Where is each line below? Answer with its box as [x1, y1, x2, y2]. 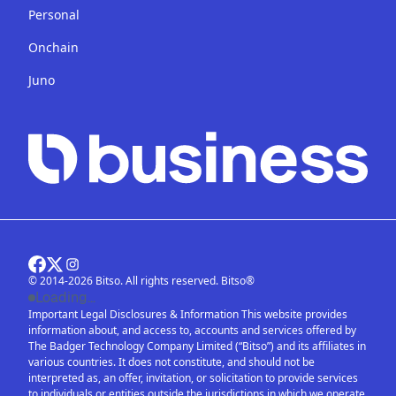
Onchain [28, 39, 79, 57]
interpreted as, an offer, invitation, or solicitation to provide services [28, 370, 358, 386]
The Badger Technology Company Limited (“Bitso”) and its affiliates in [28, 339, 366, 354]
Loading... [35, 288, 95, 308]
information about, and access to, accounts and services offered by [28, 323, 356, 339]
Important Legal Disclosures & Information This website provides [28, 307, 347, 323]
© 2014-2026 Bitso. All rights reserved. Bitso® [28, 273, 255, 289]
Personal [28, 6, 80, 24]
